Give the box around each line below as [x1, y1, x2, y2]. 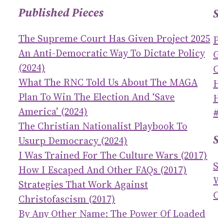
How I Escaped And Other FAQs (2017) [18, 163, 187, 177]
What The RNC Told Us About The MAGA [18, 75, 198, 89]
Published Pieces [18, 4, 104, 20]
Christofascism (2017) [18, 192, 115, 206]
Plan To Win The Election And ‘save [18, 90, 175, 104]
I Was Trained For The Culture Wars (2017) [18, 148, 207, 162]
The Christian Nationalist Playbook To [18, 119, 187, 133]
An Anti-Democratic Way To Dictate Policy [18, 46, 205, 60]
